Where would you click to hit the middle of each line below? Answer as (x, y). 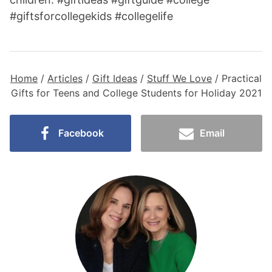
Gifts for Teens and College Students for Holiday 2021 (136, 93)
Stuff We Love (179, 78)
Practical (242, 78)
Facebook (81, 133)
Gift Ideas (115, 78)
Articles (65, 78)
